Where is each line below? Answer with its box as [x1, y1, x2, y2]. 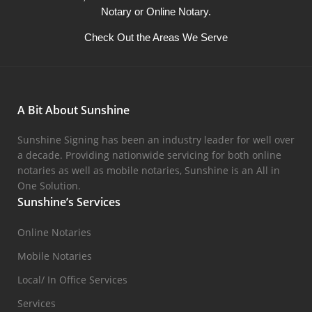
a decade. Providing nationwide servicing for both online [17, 148, 281, 162]
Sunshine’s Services [17, 194, 120, 210]
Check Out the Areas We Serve [84, 31, 228, 43]
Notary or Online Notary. [101, 6, 211, 17]
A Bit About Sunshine [17, 102, 130, 118]
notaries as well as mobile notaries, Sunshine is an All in [17, 164, 280, 177]
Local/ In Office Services [17, 273, 127, 286]
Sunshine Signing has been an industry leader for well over [17, 133, 295, 146]
